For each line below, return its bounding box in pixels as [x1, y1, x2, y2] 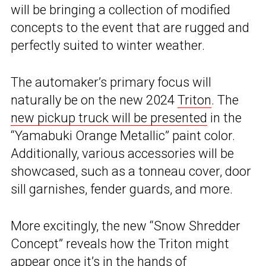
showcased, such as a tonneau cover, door [11, 164, 251, 179]
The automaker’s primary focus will [11, 75, 211, 90]
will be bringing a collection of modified [11, 2, 230, 18]
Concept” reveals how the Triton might [11, 236, 229, 252]
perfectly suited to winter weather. [11, 38, 205, 53]
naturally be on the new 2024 [11, 93, 178, 108]
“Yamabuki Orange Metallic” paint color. [11, 128, 235, 144]
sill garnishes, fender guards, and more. [11, 182, 233, 197]
